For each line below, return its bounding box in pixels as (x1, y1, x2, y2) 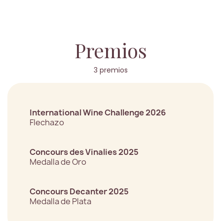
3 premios (93, 65, 128, 75)
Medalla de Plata (30, 196, 91, 207)
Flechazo (30, 117, 64, 128)
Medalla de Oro (30, 156, 86, 168)
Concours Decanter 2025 (30, 186, 129, 197)
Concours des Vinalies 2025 (30, 147, 139, 158)
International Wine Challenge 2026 (30, 107, 166, 118)
